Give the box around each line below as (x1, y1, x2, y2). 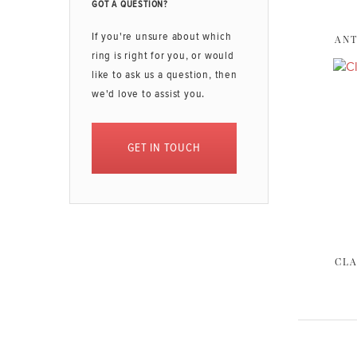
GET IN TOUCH (127, 142, 201, 154)
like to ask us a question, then (92, 69, 237, 80)
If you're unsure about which (92, 31, 232, 42)
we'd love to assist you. (92, 88, 206, 100)
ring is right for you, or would (92, 50, 234, 61)
